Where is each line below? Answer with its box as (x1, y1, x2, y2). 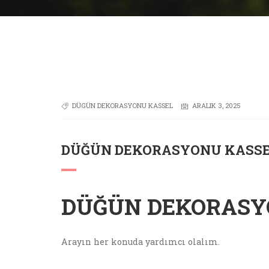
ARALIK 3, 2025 (192, 101, 241, 110)
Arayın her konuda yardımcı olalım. (61, 236, 220, 247)
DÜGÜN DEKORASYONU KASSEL (72, 101, 173, 110)
